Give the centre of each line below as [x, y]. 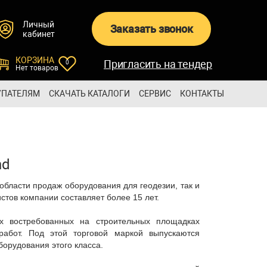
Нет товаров [37, 68]
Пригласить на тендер [158, 64]
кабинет [39, 34]
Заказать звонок [151, 29]
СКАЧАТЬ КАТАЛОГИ [89, 94]
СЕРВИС [155, 94]
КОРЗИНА [35, 60]
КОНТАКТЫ [202, 94]
